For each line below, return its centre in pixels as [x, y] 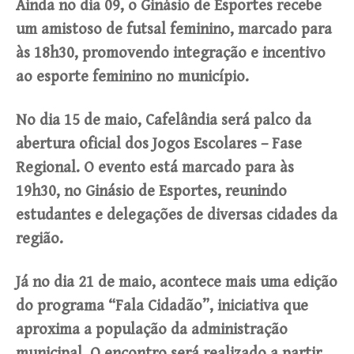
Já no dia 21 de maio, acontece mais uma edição [177, 283]
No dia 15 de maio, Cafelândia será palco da [164, 121]
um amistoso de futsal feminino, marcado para [174, 30]
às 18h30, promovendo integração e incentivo [171, 54]
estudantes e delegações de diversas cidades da [177, 216]
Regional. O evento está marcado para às [155, 168]
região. [40, 239]
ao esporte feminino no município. [132, 77]
